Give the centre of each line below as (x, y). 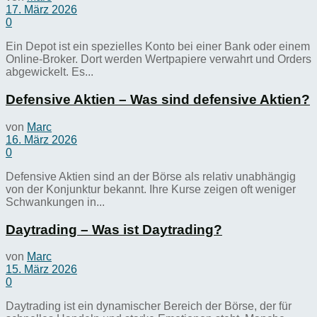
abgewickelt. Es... (50, 72)
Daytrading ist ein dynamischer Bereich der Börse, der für (149, 306)
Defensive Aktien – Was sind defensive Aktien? (158, 100)
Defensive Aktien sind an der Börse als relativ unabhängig (151, 176)
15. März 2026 (41, 270)
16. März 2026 (41, 139)
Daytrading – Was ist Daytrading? (114, 229)
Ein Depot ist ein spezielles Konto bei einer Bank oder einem (158, 47)
